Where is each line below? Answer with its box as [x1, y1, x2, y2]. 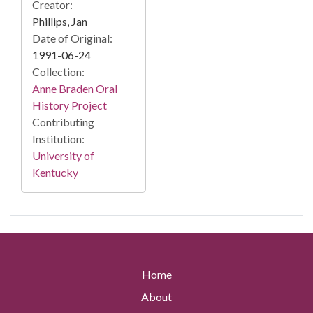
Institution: [32, 132, 85, 146]
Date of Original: [32, 31, 112, 45]
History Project [32, 99, 107, 112]
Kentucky [32, 166, 78, 180]
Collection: [32, 65, 85, 79]
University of [32, 149, 94, 163]
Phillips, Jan [32, 15, 87, 29]
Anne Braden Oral [32, 82, 117, 96]
